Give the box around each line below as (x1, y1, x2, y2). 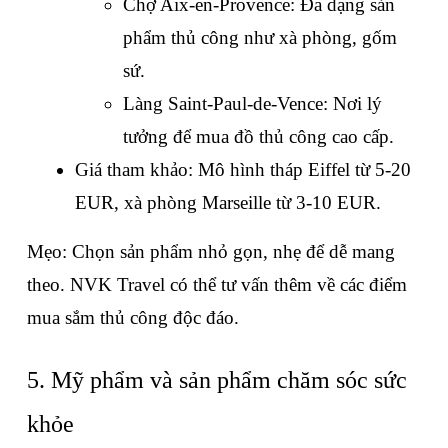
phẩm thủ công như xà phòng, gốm (123, 27, 397, 49)
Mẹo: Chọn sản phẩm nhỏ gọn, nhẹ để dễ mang (27, 241, 395, 263)
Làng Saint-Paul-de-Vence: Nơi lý (123, 93, 382, 115)
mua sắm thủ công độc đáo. (27, 307, 239, 329)
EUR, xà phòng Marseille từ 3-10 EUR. (75, 192, 381, 214)
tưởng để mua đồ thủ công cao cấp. (123, 126, 394, 148)
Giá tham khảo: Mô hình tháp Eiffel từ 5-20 (75, 159, 411, 181)
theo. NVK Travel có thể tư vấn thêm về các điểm (27, 274, 407, 296)
